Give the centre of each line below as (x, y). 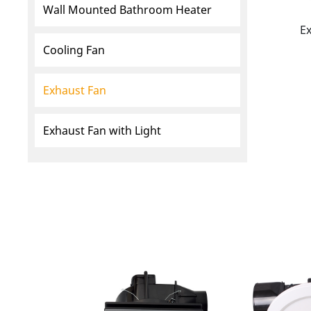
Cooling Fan (74, 50)
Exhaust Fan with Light (102, 131)
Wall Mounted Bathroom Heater (128, 10)
